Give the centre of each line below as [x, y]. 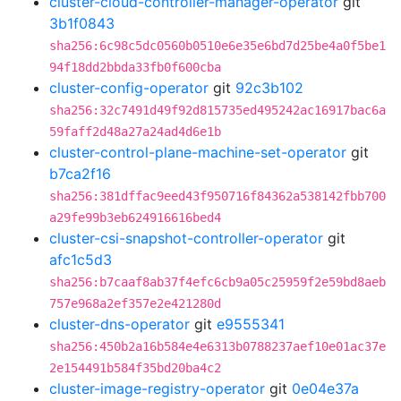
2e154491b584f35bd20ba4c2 [135, 368]
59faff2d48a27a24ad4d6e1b [135, 132]
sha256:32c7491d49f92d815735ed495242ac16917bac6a [218, 110]
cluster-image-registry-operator [157, 388]
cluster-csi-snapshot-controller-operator [186, 238]
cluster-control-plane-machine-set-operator [198, 152]
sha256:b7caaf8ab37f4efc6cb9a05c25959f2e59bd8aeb [218, 282]
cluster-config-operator [129, 88]
